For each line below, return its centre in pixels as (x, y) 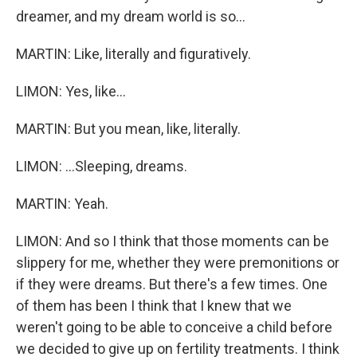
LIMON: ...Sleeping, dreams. (102, 166)
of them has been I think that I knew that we (154, 306)
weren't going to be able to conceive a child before (174, 327)
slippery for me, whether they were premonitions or (178, 263)
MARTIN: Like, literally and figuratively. (133, 54)
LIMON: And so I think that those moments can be (173, 241)
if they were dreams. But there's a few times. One (172, 284)
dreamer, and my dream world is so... (131, 16)
